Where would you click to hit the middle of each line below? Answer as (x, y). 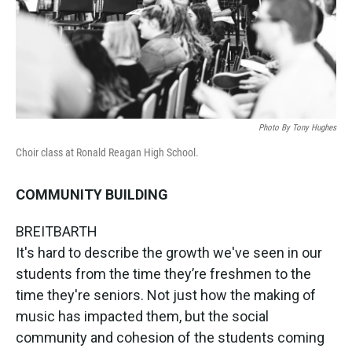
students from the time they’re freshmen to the (163, 273)
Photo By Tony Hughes (297, 127)
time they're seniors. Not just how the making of (166, 295)
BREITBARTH (57, 231)
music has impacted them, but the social (142, 316)
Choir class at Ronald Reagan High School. (107, 152)
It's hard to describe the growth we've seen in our (169, 252)
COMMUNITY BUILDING (92, 194)
